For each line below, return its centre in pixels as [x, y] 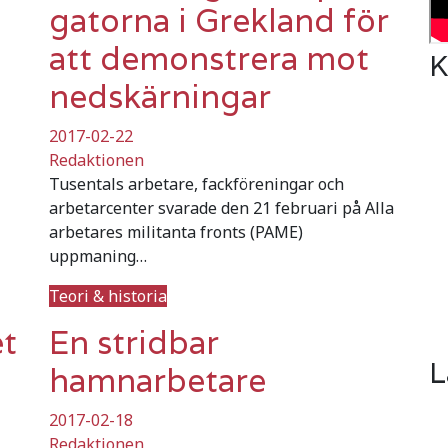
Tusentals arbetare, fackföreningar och [196, 183]
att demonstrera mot [209, 58]
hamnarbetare [157, 380]
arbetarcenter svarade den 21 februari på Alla [221, 207]
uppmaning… [98, 255]
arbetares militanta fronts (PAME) [176, 231]
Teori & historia [108, 295]
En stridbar [134, 342]
